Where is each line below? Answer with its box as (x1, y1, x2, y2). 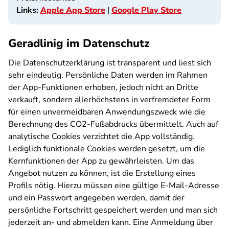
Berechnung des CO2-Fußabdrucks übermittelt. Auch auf (8, 119, 218, 130)
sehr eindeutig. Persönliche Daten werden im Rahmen (8, 70, 208, 81)
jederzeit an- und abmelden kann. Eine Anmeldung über (8, 217, 213, 228)
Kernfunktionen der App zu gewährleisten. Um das (8, 155, 194, 167)
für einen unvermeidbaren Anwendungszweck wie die (8, 106, 205, 118)
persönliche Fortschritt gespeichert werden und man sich (8, 204, 218, 216)
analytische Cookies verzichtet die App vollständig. (8, 131, 195, 142)
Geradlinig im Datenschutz (8, 36, 150, 51)
